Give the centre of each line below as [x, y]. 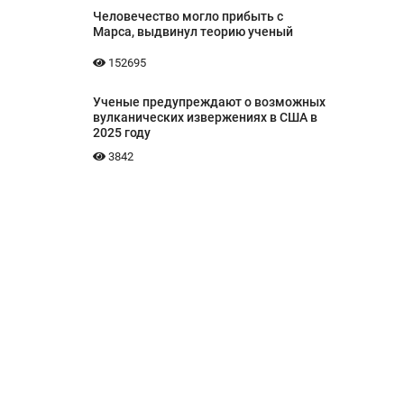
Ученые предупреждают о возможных [209, 102]
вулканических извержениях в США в [205, 118]
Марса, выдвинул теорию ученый [193, 32]
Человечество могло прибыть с [188, 17]
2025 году [121, 133]
